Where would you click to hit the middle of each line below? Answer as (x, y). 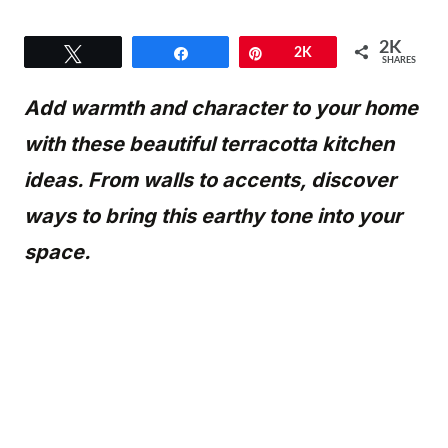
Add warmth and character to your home (221, 108)
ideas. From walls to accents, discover (210, 180)
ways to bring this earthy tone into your (213, 216)
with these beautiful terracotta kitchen (209, 144)
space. (57, 252)
